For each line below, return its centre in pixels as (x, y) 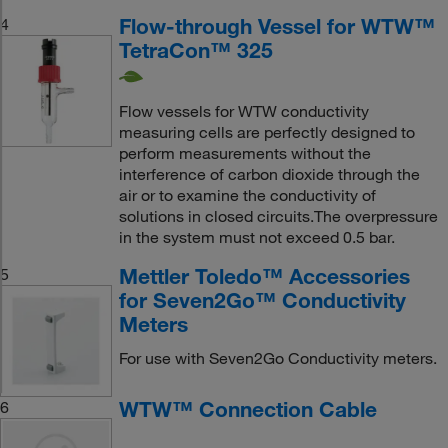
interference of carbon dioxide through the (269, 173)
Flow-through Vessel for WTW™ (276, 26)
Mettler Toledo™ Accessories (264, 275)
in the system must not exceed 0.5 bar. (256, 236)
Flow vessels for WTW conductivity (243, 110)
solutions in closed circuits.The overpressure (278, 215)
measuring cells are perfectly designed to (266, 131)
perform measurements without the (244, 152)
